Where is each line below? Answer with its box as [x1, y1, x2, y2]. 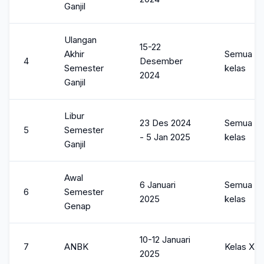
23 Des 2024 [140, 117, 191, 128]
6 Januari [140, 179, 176, 190]
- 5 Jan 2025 [140, 131, 190, 143]
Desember [140, 55, 183, 67]
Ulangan [64, 34, 97, 45]
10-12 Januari [140, 234, 190, 245]
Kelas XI [225, 241, 257, 252]
